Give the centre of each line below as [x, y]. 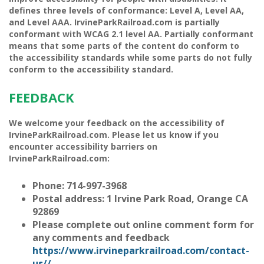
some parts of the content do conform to [150, 46]
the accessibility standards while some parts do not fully [131, 57]
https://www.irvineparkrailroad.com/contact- [141, 250]
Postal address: [70, 199]
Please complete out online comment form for [143, 225]
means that [35, 46]
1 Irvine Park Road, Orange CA [177, 199]
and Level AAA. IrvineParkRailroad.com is [97, 22]
